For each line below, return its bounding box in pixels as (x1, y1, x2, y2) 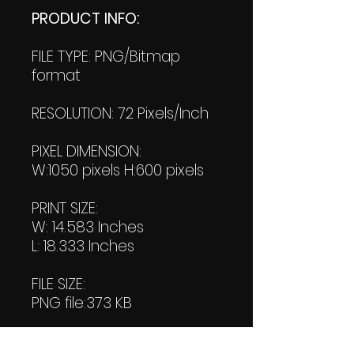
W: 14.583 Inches (32, 216, 144, 238)
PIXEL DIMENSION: (32, 140, 141, 162)
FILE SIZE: (32, 273, 85, 295)
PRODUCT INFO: (32, 7, 139, 29)
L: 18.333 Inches (32, 235, 134, 257)
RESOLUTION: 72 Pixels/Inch (32, 102, 209, 124)
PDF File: (32, 330, 85, 352)
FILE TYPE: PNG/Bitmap (32, 45, 180, 67)
